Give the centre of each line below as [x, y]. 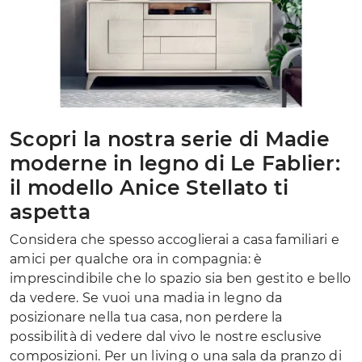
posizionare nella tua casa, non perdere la [146, 317]
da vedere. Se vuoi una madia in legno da [146, 297]
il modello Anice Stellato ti [149, 187]
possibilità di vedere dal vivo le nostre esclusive [166, 336]
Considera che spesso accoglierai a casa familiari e [175, 239]
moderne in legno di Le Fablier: [175, 163]
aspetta [50, 211]
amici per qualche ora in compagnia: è [136, 259]
